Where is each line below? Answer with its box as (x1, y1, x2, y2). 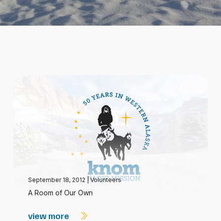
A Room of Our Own (28, 188, 93, 197)
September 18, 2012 (28, 176, 87, 184)
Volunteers (90, 176, 121, 184)
